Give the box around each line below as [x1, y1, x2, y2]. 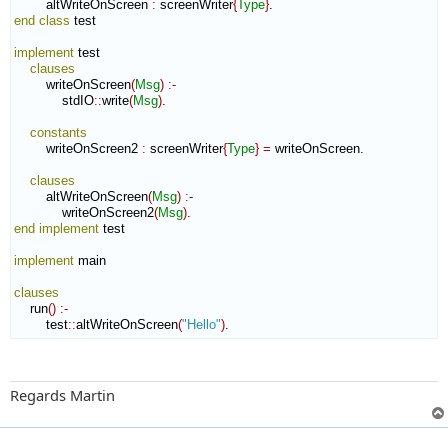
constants [30, 125, 87, 141]
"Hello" [182, 317, 221, 333]
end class [14, 13, 70, 29]
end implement [14, 221, 99, 237]
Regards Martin [10, 384, 115, 405]
